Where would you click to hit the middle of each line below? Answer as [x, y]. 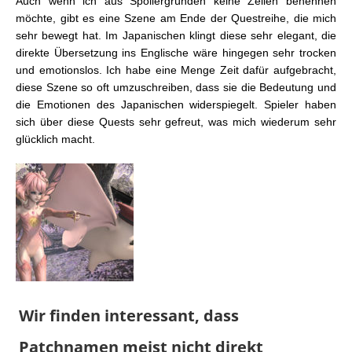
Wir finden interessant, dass [129, 316]
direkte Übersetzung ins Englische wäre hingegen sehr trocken [176, 53]
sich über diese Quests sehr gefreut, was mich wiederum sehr [176, 122]
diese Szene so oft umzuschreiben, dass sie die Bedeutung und [176, 88]
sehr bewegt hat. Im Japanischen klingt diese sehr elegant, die [176, 36]
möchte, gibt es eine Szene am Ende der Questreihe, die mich [176, 18]
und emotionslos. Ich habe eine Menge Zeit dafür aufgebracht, [176, 70]
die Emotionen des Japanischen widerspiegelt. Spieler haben [176, 105]
